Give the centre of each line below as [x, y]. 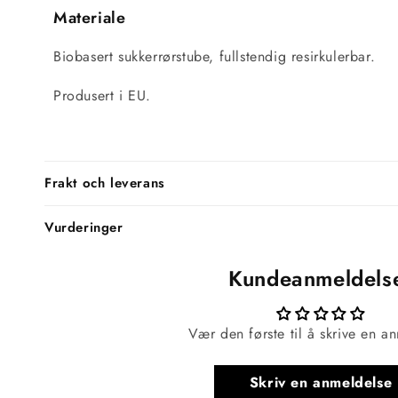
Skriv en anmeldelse [321, 382]
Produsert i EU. [102, 96]
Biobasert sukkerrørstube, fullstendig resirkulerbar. [217, 56]
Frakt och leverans [105, 183]
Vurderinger [84, 227]
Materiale [92, 18]
